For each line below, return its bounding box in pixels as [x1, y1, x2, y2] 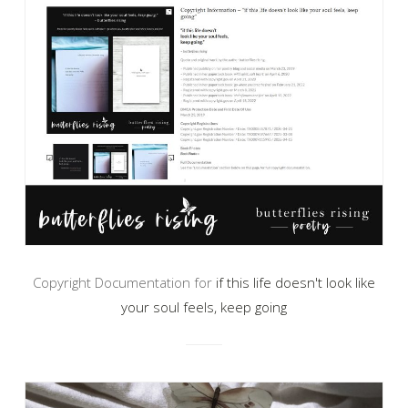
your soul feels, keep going [121, 297, 287, 316]
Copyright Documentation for [33, 272, 216, 291]
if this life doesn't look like [216, 272, 375, 291]
